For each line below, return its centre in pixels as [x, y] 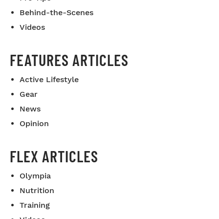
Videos [32, 27]
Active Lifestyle [49, 79]
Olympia [35, 176]
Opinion [34, 123]
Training [35, 205]
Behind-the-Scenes [56, 12]
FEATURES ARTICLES [69, 60]
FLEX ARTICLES [54, 156]
